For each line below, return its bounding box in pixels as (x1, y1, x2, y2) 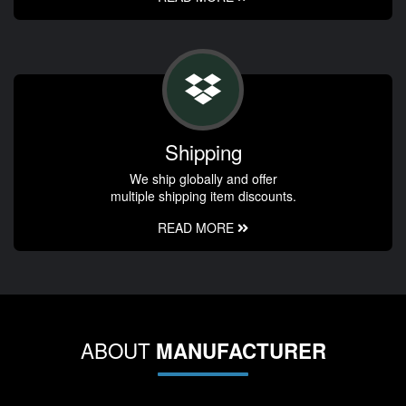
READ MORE (158, 218, 237, 237)
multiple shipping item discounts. (110, 187, 296, 206)
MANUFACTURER (155, 336, 326, 366)
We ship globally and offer (129, 169, 277, 188)
